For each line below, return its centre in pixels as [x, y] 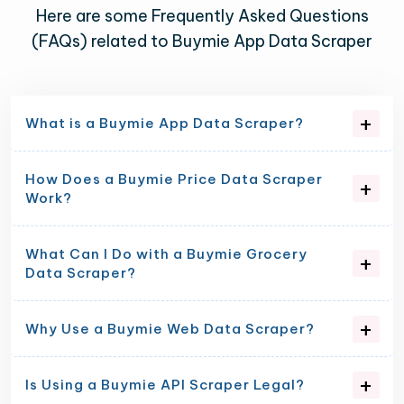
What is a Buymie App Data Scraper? [165, 124]
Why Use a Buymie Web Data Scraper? [170, 329]
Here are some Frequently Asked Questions [202, 16]
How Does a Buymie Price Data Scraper [174, 179]
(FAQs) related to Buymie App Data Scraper [202, 41]
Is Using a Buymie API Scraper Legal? [165, 385]
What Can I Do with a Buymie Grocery [166, 254]
